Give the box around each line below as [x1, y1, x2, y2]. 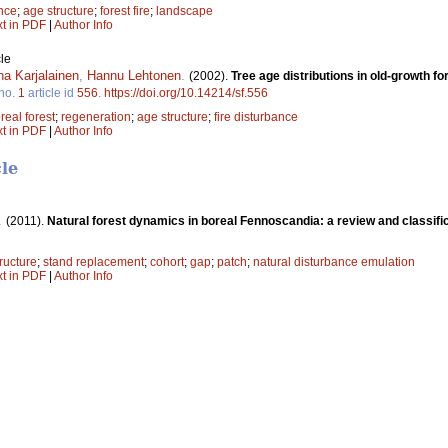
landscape [156, 3, 213, 18]
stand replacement [43, 255, 144, 270]
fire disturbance [214, 109, 298, 124]
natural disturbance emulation [253, 255, 415, 270]
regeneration [61, 109, 131, 124]
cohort [150, 255, 184, 270]
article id [25, 85, 77, 100]
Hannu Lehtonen [87, 67, 181, 83]
